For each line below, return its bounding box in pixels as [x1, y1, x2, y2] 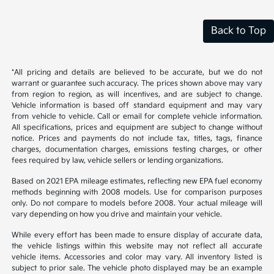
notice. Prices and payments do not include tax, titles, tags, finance [12, 134, 262, 144]
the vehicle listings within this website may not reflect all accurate [12, 242, 262, 251]
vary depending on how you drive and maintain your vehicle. [12, 210, 223, 220]
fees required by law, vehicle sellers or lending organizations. [12, 156, 224, 166]
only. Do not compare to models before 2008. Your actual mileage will [12, 199, 262, 209]
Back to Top [211, 25, 266, 37]
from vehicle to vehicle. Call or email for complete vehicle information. [12, 112, 262, 122]
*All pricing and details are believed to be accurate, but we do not [12, 68, 262, 78]
